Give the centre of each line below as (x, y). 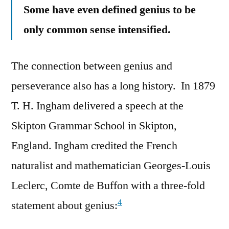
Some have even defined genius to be (110, 10)
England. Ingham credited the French (94, 146)
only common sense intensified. (97, 30)
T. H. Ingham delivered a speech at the (97, 106)
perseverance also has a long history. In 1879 (113, 86)
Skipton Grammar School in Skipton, (94, 126)
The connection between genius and (92, 66)
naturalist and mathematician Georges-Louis (111, 166)
